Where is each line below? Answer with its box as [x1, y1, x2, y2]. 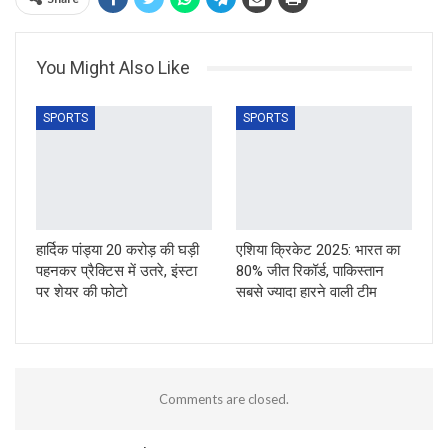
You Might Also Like [36, 57, 190, 79]
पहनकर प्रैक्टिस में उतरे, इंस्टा [36, 261, 197, 280]
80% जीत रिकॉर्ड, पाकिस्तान [236, 261, 384, 280]
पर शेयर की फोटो [36, 282, 127, 301]
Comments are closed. [159, 390, 289, 407]
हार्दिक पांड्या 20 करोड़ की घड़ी [36, 240, 199, 259]
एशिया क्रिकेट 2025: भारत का [236, 240, 400, 259]
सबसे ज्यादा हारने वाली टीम [236, 282, 377, 301]
